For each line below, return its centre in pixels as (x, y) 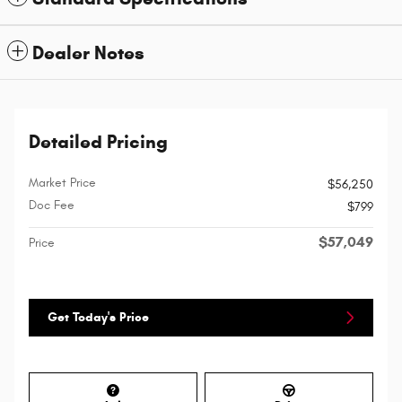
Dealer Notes (88, 53)
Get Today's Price (98, 318)
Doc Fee (52, 205)
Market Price (62, 183)
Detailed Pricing (98, 142)
